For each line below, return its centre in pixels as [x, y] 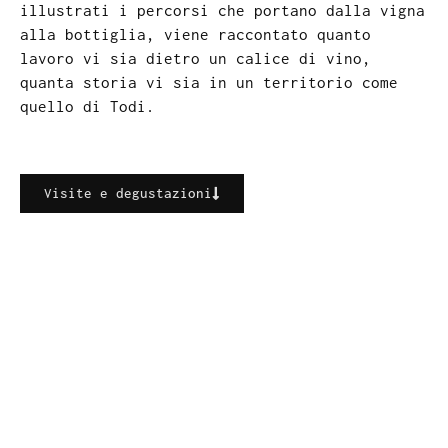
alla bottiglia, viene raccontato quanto [195, 34]
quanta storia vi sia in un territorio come [209, 82]
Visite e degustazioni [128, 193]
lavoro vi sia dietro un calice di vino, [195, 58]
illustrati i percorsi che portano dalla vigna [222, 10]
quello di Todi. [87, 106]
